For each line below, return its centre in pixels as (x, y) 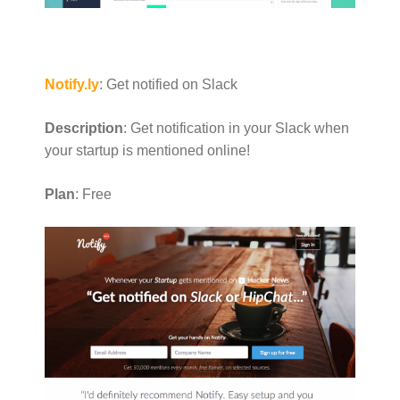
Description (84, 128)
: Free (93, 194)
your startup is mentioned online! (147, 150)
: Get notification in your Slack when (236, 128)
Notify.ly (72, 84)
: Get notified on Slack (168, 84)
